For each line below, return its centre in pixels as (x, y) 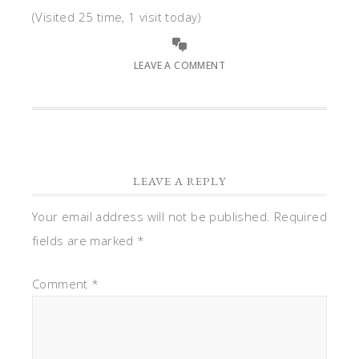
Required (301, 216)
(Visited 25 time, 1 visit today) (117, 17)
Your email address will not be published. (151, 216)
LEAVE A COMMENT (179, 65)
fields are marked (85, 240)
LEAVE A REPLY (179, 181)
